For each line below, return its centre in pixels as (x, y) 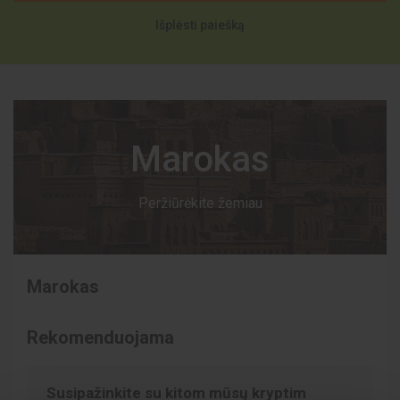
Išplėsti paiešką (200, 25)
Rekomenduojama (100, 337)
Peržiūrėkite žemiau (200, 203)
